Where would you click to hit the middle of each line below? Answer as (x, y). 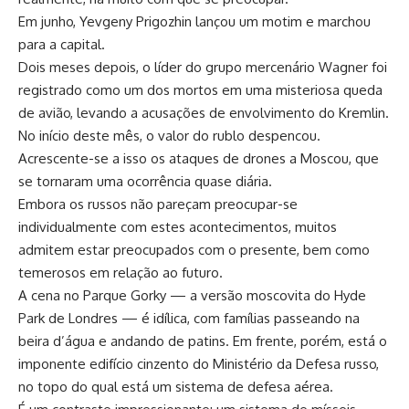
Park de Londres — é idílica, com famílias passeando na (189, 318)
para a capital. (62, 44)
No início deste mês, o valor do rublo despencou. (169, 135)
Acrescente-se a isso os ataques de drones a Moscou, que (199, 158)
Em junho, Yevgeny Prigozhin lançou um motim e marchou (194, 21)
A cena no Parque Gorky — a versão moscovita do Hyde (192, 295)
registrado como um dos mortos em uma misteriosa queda (200, 89)
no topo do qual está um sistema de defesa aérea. (176, 386)
